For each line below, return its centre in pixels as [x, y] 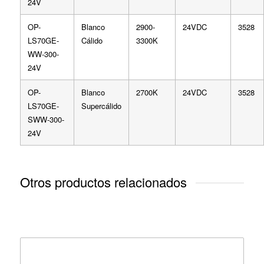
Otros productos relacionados [103, 181]
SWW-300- [46, 119]
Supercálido [101, 105]
